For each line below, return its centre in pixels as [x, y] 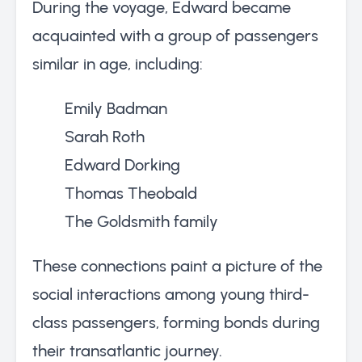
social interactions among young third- [171, 294]
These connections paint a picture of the [177, 265]
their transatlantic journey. [127, 350]
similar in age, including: [118, 63]
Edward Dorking [122, 164]
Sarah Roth [105, 136]
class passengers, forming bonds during [176, 322]
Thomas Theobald [131, 193]
